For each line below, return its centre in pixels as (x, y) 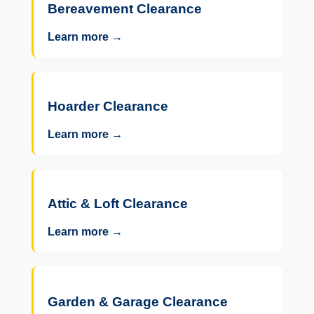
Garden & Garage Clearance (137, 301)
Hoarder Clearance (108, 107)
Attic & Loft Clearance (117, 204)
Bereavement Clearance (124, 9)
